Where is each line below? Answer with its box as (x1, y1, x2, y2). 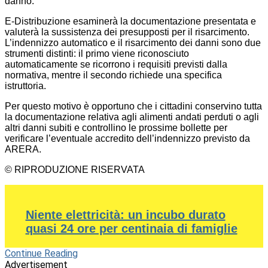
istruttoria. (5, 81, 46, 92)
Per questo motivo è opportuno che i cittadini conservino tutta (5, 101, 262, 112)
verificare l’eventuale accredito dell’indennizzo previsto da (5, 133, 250, 144)
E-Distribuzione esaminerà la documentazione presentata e (5, 16, 256, 27)
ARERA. (5, 144, 41, 155)
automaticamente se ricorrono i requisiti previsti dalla (5, 59, 227, 70)
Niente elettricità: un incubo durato (25, 208, 226, 222)
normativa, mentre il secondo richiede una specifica (5, 70, 222, 81)
